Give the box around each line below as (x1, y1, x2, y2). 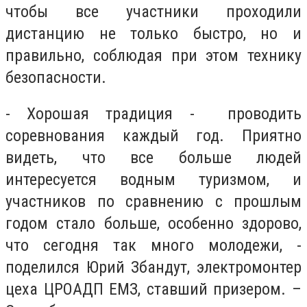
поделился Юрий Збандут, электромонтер (5, 258, 302, 278)
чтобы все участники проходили (5, 1, 302, 21)
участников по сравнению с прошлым (5, 192, 302, 212)
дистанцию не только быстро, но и (5, 23, 302, 43)
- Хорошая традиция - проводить (5, 104, 302, 124)
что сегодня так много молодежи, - (5, 236, 302, 256)
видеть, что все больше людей (5, 148, 302, 168)
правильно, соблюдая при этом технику (5, 45, 302, 65)
